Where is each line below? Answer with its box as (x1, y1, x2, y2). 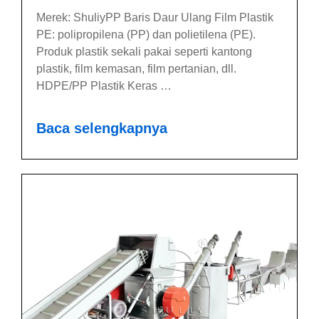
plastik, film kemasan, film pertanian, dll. (36, 62, 236, 75)
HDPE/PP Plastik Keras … (36, 79, 172, 92)
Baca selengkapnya (36, 120, 167, 136)
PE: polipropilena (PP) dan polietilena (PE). (36, 28, 256, 41)
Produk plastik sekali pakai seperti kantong (36, 45, 252, 58)
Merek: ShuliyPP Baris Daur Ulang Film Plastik (36, 11, 273, 23)
